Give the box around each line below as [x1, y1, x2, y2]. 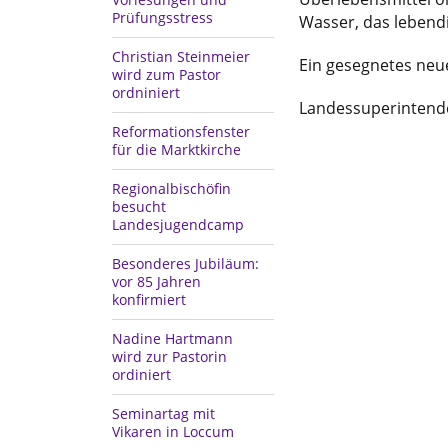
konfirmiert [112, 290, 186, 310]
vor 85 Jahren [112, 272, 201, 292]
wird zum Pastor [112, 65, 221, 85]
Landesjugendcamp [112, 215, 244, 235]
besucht [112, 197, 166, 217]
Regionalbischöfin [112, 179, 231, 199]
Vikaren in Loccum [112, 422, 234, 442]
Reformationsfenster [112, 122, 250, 142]
